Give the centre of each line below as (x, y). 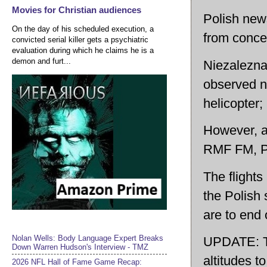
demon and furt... (41, 61)
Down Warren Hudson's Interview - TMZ (80, 247)
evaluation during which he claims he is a (83, 50)
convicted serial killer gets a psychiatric (80, 39)
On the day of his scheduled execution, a (83, 29)
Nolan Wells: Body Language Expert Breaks (88, 238)
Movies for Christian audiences (77, 10)
